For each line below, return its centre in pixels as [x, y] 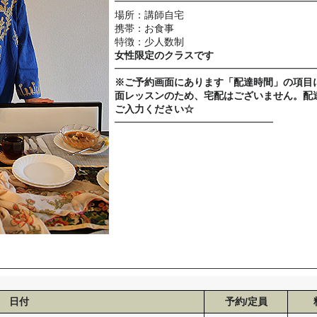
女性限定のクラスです [164, 55]
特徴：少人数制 [149, 42]
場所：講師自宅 [149, 15]
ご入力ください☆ [154, 109]
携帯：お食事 [144, 28]
